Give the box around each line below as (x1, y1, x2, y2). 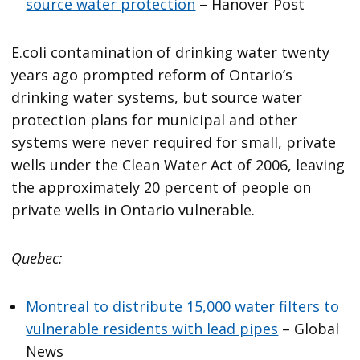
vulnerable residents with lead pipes (26, 319, 279, 339)
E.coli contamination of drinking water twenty (11, 43, 330, 63)
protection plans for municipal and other (11, 110, 298, 130)
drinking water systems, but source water (11, 88, 303, 108)
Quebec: (11, 248, 63, 268)
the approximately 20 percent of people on (11, 178, 312, 198)
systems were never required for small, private (11, 133, 337, 153)
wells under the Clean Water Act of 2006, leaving (11, 155, 346, 175)
